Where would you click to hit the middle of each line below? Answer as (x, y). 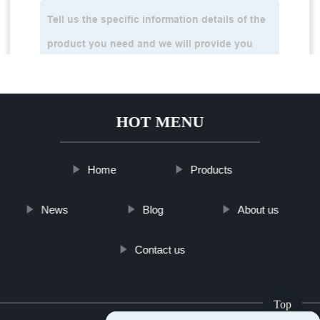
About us (258, 210)
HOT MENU (160, 122)
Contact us (160, 250)
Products (211, 170)
